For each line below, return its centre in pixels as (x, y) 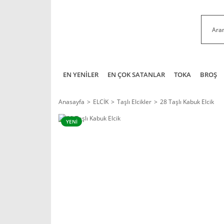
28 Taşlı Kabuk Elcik (187, 102)
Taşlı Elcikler (134, 102)
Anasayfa (71, 102)
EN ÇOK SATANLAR (136, 74)
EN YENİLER (81, 74)
